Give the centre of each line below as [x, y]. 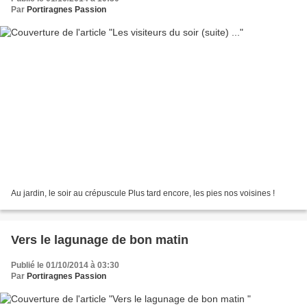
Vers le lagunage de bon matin [100, 240]
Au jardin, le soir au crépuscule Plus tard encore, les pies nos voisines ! [143, 193]
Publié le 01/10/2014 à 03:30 [65, 265]
